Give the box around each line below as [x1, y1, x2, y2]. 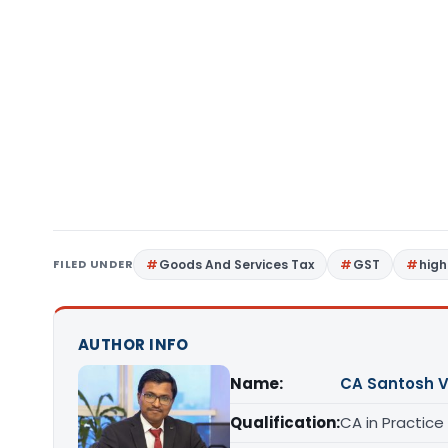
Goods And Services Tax [159, 256, 315, 273]
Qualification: [230, 412, 340, 433]
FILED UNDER [53, 256, 134, 272]
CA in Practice [340, 412, 444, 433]
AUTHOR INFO [78, 334, 189, 355]
